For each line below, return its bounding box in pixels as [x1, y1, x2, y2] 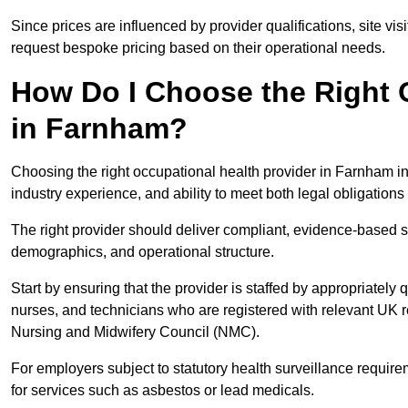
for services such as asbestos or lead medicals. [11, 382, 314, 399]
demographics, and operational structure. [11, 244, 274, 260]
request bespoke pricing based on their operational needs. [11, 40, 385, 56]
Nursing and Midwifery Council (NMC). [11, 324, 263, 341]
